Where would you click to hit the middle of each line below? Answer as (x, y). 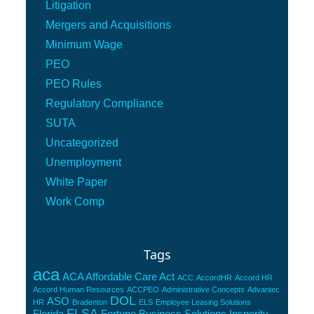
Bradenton (90, 302)
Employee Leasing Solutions (204, 302)
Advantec (264, 290)
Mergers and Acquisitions (109, 25)
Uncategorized (82, 143)
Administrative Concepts (204, 290)
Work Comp (75, 202)
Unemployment (84, 163)
